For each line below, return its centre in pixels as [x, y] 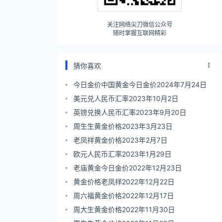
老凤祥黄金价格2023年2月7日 [120, 140]
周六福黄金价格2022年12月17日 [124, 195]
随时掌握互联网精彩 [140, 33]
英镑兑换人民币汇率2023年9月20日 [130, 112]
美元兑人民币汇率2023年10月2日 [126, 98]
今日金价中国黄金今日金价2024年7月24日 [140, 84]
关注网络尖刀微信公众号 [140, 25]
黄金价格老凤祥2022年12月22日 [124, 182]
